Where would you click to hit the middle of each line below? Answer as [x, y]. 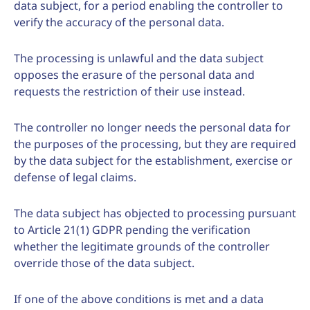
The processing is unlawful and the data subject [139, 58]
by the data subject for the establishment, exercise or [153, 161]
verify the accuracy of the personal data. [119, 22]
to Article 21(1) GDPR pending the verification [132, 230]
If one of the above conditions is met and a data [139, 299]
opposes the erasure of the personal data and [134, 75]
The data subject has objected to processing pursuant [155, 213]
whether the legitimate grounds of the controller [142, 246]
